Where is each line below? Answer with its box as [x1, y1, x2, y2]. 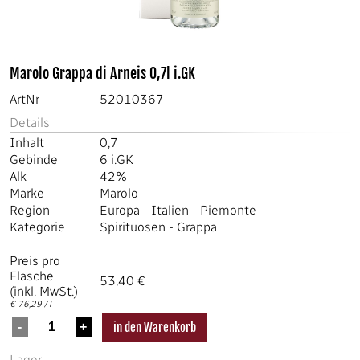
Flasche [10, 268, 54, 284]
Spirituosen [100, 219, 166, 235]
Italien [151, 202, 189, 218]
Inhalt [10, 135, 44, 150]
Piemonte [200, 202, 256, 218]
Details [10, 115, 50, 130]
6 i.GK [100, 152, 133, 167]
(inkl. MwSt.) [10, 284, 78, 299]
